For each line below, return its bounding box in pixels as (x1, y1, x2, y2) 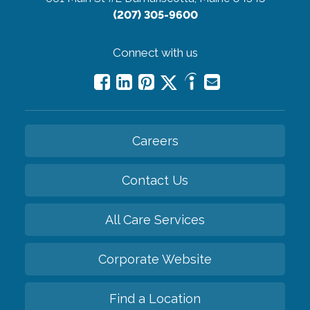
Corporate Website (98, 252, 212, 267)
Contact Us (122, 173, 188, 188)
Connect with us (112, 46, 198, 60)
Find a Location (109, 291, 201, 307)
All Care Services (105, 212, 205, 228)
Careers (131, 134, 179, 149)
